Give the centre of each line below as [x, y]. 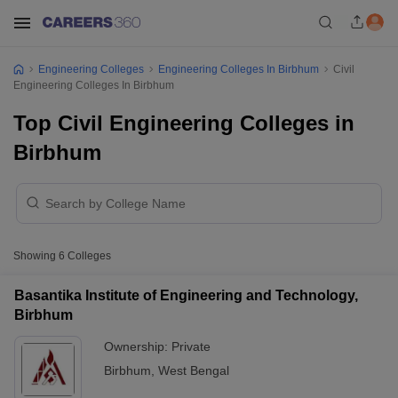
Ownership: [138, 346]
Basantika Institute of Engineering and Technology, [186, 295]
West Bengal [194, 370]
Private [191, 346]
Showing [36, 256]
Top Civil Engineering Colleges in [184, 123]
